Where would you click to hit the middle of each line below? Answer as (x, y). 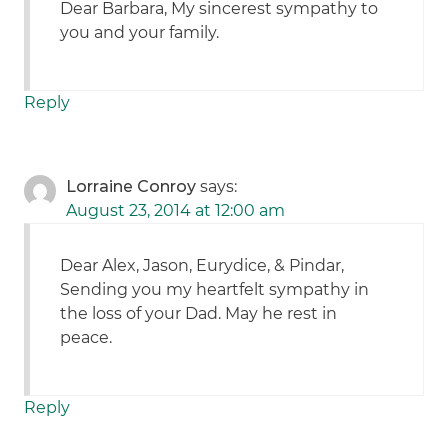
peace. (86, 338)
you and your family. (140, 33)
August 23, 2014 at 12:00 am (176, 211)
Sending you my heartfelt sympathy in (215, 290)
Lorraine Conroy (131, 187)
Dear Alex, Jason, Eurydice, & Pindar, (202, 266)
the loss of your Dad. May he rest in (199, 314)
